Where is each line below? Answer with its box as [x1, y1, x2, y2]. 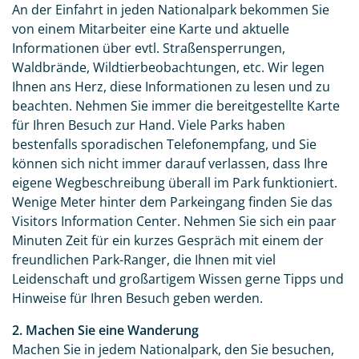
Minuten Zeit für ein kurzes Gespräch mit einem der [12, 232, 324, 250]
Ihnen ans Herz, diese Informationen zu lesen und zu [12, 78, 330, 96]
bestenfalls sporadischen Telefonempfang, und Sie [12, 135, 317, 154]
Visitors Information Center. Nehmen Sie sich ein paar [12, 212, 337, 231]
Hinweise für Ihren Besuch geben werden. [12, 289, 263, 308]
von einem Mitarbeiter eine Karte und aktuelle [12, 20, 289, 38]
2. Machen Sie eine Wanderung [12, 321, 199, 340]
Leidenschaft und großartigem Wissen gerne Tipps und [12, 270, 344, 288]
